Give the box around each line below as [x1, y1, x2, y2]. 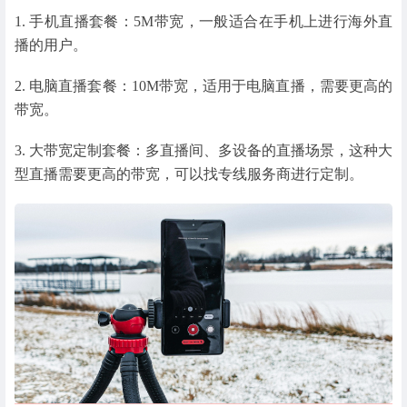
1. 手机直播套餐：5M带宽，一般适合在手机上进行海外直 [15, 13, 392, 29]
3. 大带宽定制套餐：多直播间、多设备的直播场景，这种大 [15, 143, 392, 159]
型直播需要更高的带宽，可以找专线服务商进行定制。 [15, 166, 363, 183]
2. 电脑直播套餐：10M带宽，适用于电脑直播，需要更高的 [15, 78, 392, 94]
